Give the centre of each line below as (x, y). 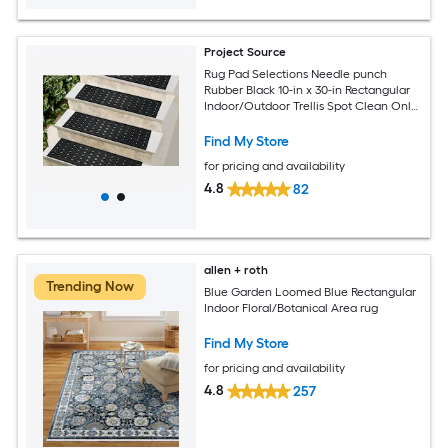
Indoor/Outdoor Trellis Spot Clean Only (311, 106)
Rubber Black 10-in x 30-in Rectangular (307, 90)
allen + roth (236, 269)
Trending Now (90, 286)
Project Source (245, 51)
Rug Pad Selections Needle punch (296, 74)
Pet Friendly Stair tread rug (277, 122)
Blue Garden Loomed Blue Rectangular (310, 292)
